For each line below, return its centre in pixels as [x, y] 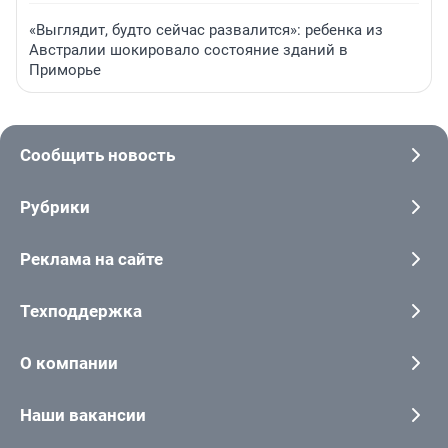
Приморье [65, 69]
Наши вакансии [83, 414]
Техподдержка [81, 310]
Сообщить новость [97, 154]
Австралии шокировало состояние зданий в [188, 49]
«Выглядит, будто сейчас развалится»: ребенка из [206, 29]
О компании [69, 362]
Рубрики [55, 206]
